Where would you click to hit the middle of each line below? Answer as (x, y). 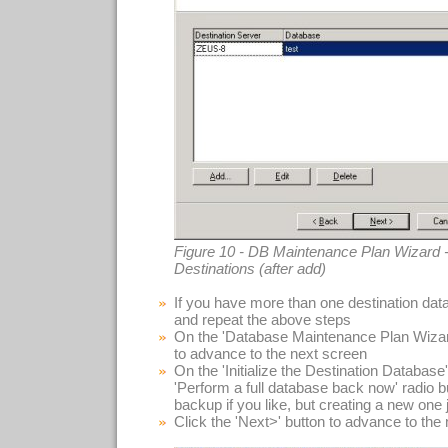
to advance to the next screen (270, 353)
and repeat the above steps (262, 319)
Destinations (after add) (250, 268)
